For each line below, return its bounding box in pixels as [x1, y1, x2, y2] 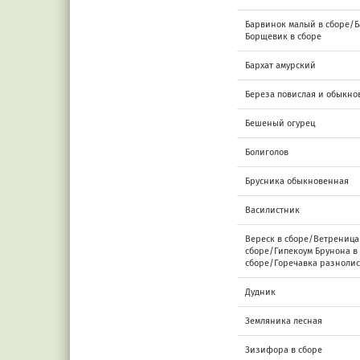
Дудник [245, 286, 276, 297]
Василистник [245, 204, 300, 215]
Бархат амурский [245, 59, 316, 71]
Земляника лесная [245, 315, 322, 326]
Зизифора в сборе [245, 344, 322, 355]
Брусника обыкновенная [245, 175, 349, 186]
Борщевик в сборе [245, 31, 321, 42]
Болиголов [245, 146, 288, 157]
